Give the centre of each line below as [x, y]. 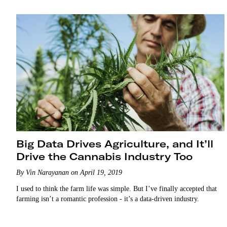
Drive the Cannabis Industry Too [104, 156]
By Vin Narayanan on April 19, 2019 [69, 172]
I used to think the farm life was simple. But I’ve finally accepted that [117, 188]
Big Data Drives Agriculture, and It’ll [115, 143]
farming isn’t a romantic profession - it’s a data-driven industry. [108, 199]
